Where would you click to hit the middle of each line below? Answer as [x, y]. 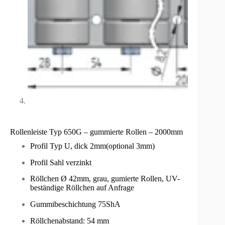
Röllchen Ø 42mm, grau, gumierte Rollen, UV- [105, 179]
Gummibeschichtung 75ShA [75, 204]
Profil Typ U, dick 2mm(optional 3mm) [92, 146]
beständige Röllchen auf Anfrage [82, 188]
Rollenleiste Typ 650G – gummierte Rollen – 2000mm [96, 132]
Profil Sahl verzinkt [61, 162]
